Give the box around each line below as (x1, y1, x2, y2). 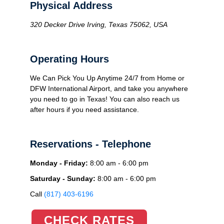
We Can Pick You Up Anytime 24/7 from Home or (30, 73, 184, 82)
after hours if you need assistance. (30, 105, 139, 113)
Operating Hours (30, 53, 109, 64)
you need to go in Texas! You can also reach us (30, 94, 179, 103)
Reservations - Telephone (30, 138, 151, 149)
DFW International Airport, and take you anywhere (30, 84, 188, 92)
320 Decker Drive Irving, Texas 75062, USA (30, 20, 167, 28)
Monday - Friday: (30, 158, 88, 167)
